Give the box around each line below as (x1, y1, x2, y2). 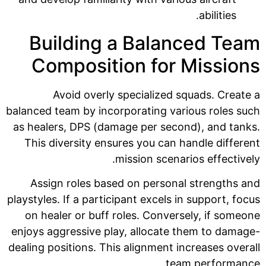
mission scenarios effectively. (115, 152, 260, 165)
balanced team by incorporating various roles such (6, 104, 260, 117)
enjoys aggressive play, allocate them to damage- (11, 224, 260, 237)
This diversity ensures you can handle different (24, 136, 260, 149)
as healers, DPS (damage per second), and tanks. (13, 120, 260, 133)
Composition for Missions (31, 53, 260, 77)
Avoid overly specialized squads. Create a (53, 88, 260, 101)
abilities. (199, 9, 236, 22)
